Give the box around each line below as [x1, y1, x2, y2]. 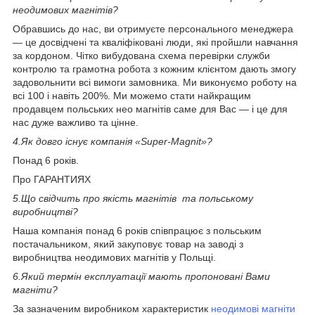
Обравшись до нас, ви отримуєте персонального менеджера [13, 22, 293, 34]
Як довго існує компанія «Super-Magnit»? [21, 135, 212, 147]
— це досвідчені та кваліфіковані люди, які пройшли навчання [13, 36, 298, 48]
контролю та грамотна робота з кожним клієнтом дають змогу [13, 63, 296, 75]
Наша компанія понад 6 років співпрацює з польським [13, 224, 262, 236]
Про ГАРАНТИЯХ [13, 173, 91, 185]
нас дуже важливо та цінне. [13, 116, 139, 128]
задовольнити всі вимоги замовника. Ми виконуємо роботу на [13, 76, 297, 88]
